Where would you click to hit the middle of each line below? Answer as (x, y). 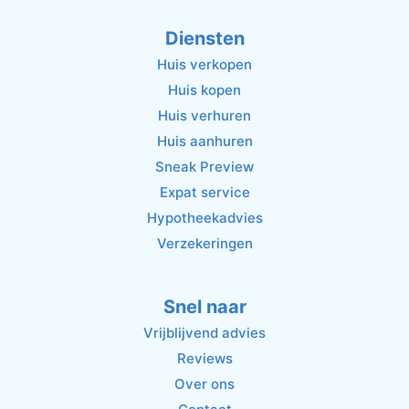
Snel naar (204, 306)
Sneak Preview (204, 166)
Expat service (204, 192)
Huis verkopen (204, 64)
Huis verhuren (204, 115)
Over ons (204, 383)
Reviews (204, 358)
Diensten (204, 38)
